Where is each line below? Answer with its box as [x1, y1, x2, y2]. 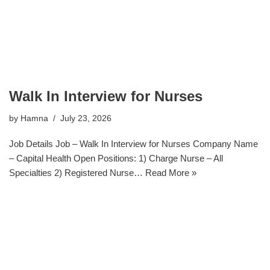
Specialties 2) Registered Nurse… [9, 168, 145, 178]
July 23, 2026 [60, 114, 111, 123]
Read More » [145, 168, 196, 178]
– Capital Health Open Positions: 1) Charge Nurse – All [9, 153, 223, 163]
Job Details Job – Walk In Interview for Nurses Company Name [9, 139, 258, 149]
